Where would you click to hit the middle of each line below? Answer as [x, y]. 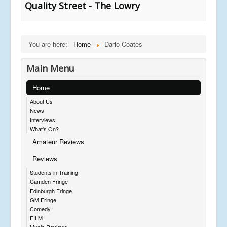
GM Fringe [43, 199]
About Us [41, 101]
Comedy [40, 209]
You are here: [50, 44]
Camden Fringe [49, 181]
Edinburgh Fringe [51, 190]
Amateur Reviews [58, 141]
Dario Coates [123, 44]
